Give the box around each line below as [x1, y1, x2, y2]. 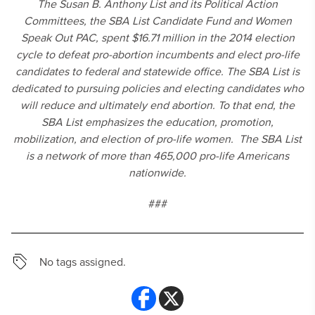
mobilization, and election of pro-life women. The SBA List [13, 131, 302, 146]
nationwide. [129, 165, 186, 180]
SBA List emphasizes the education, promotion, [41, 114, 274, 129]
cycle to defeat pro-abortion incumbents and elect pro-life [15, 46, 300, 62]
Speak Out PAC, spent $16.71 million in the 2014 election [20, 30, 295, 45]
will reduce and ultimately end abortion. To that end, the [20, 97, 295, 112]
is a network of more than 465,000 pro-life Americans [26, 148, 289, 163]
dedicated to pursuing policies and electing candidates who [11, 80, 304, 96]
